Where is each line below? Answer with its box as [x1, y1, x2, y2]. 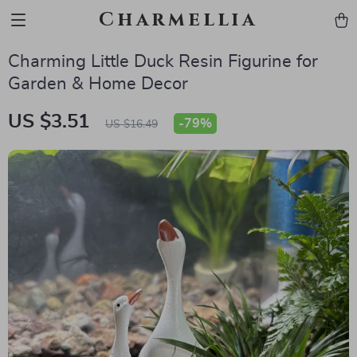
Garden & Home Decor [8, 75, 188, 92]
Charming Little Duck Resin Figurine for [8, 53, 318, 70]
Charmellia [99, 7, 258, 33]
